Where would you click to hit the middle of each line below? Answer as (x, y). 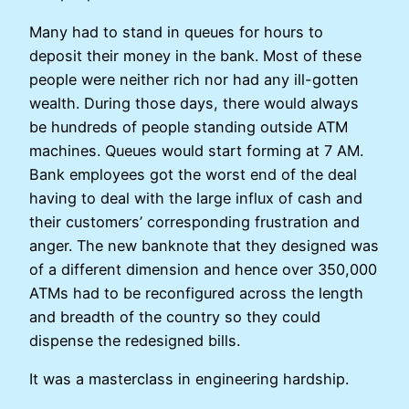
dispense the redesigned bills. (137, 340)
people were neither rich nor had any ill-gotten (194, 79)
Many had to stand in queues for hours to (176, 31)
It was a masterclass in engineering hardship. (191, 378)
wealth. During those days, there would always (194, 103)
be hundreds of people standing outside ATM (189, 126)
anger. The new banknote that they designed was (204, 245)
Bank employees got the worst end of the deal (193, 174)
